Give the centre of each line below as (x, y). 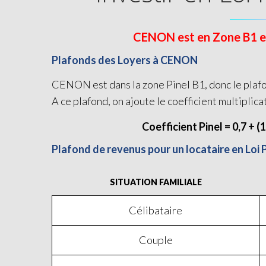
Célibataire (156, 210)
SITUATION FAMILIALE (156, 182)
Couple (156, 240)
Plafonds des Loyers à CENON (125, 60)
